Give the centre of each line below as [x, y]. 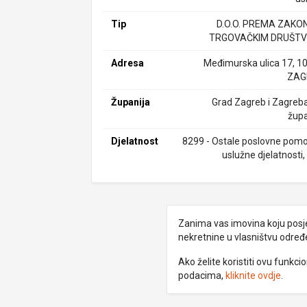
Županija [131, 102]
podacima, [201, 275]
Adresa [128, 63]
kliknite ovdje [253, 275]
